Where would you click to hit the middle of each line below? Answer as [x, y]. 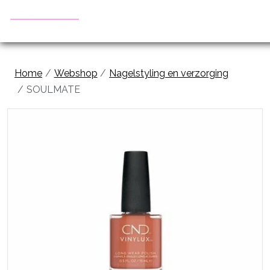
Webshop [76, 73]
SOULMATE [53, 89]
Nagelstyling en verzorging [169, 73]
